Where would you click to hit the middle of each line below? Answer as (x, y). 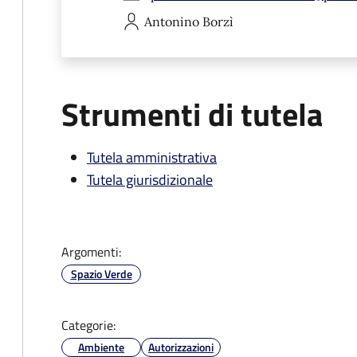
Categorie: (88, 325)
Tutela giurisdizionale (150, 180)
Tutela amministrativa (152, 157)
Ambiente (101, 347)
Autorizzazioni (181, 347)
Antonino (172, 22)
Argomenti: (91, 252)
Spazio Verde (101, 274)
